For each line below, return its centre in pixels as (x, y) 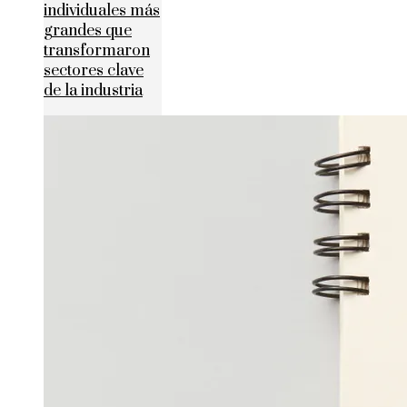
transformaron (97, 51)
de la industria (93, 91)
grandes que (88, 31)
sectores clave (94, 71)
